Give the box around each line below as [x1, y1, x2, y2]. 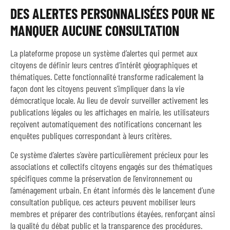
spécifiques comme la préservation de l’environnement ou [10, 172, 193, 184]
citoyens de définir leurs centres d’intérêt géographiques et [10, 59, 198, 70]
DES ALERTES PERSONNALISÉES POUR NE [10, 4, 215, 22]
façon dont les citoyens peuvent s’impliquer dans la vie [10, 82, 184, 94]
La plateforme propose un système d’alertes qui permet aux [10, 47, 198, 59]
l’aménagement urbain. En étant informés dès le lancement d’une [10, 184, 215, 196]
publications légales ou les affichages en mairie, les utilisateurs [10, 106, 209, 118]
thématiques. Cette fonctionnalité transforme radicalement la [10, 70, 203, 82]
